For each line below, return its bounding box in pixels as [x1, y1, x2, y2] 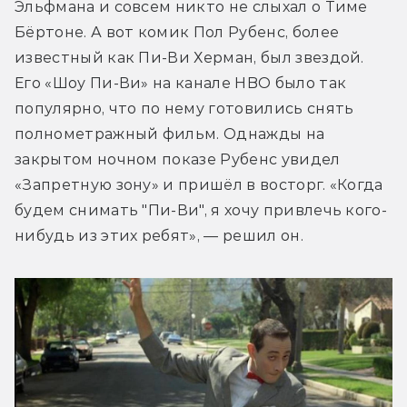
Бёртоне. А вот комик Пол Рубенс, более [15, 23, 340, 41]
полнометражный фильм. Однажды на [15, 124, 325, 143]
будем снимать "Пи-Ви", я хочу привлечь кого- [15, 201, 388, 219]
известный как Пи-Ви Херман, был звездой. [15, 48, 364, 66]
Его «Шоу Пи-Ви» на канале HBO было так [15, 74, 347, 92]
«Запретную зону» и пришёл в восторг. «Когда [15, 175, 383, 194]
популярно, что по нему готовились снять [15, 99, 354, 117]
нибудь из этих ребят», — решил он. [15, 226, 303, 244]
